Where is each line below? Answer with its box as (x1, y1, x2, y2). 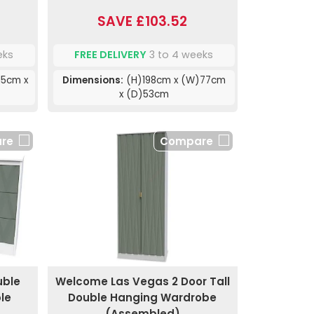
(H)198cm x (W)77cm (123, 73, 226, 87)
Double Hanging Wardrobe (68, 289, 217, 305)
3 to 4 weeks (146, 48, 214, 62)
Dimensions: (62, 73, 123, 87)
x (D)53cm (118, 87, 169, 101)
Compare (159, 133, 213, 149)
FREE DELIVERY (74, 48, 147, 62)
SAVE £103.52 (97, 11, 188, 31)
